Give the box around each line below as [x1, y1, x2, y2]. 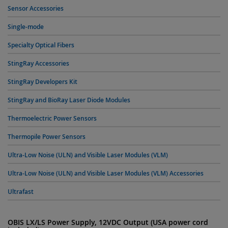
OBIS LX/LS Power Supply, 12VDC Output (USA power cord [8, 217, 208, 227]
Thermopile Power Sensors [8, 132, 85, 141]
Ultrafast [8, 187, 34, 196]
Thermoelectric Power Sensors [8, 114, 97, 123]
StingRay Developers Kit [8, 77, 77, 86]
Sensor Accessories [8, 4, 64, 13]
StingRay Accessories [8, 59, 69, 68]
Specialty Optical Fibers [8, 41, 74, 49]
